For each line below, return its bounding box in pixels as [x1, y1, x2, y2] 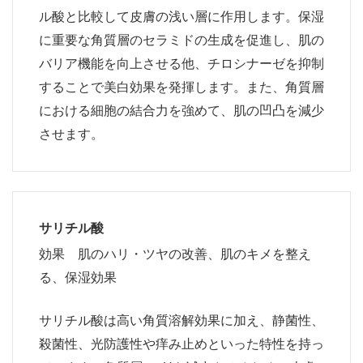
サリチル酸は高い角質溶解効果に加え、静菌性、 [39, 310, 324, 329]
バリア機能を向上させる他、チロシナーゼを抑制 [39, 53, 324, 72]
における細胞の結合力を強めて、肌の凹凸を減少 [39, 100, 324, 119]
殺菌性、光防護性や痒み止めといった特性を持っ [39, 333, 324, 352]
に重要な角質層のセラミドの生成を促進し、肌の [39, 29, 324, 49]
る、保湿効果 [39, 267, 117, 286]
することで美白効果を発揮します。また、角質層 [39, 76, 324, 96]
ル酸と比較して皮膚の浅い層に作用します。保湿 [39, 6, 324, 25]
